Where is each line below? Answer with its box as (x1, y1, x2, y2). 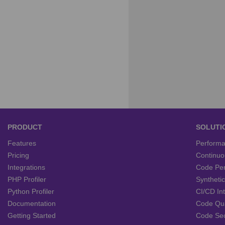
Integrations (8, 163, 45, 172)
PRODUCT (8, 123, 42, 131)
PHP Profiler (8, 175, 46, 184)
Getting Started (8, 211, 56, 220)
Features (8, 139, 36, 148)
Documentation (8, 199, 56, 208)
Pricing (8, 151, 29, 160)
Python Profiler (8, 187, 54, 196)
